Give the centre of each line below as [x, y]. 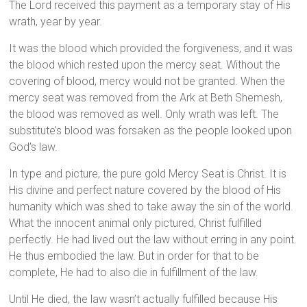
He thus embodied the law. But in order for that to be [134, 256]
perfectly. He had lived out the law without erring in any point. [153, 240]
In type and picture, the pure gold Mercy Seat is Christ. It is [148, 174]
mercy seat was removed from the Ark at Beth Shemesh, [146, 98]
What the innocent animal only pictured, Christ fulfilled [136, 223]
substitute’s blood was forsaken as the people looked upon [151, 131]
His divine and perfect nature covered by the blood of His [145, 191]
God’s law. [34, 147]
